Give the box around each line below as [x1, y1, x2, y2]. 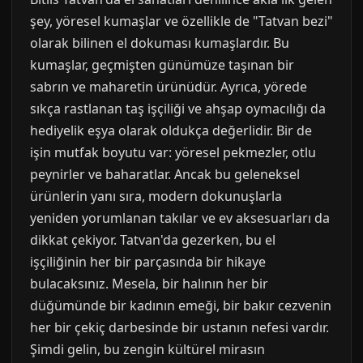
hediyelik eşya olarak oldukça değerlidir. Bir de [30, 122, 312, 139]
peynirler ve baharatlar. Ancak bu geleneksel [30, 165, 300, 183]
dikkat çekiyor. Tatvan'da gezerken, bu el [30, 231, 275, 249]
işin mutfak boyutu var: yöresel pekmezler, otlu [30, 143, 316, 161]
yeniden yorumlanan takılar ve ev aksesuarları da [30, 209, 330, 227]
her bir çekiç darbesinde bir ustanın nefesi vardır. [30, 318, 329, 336]
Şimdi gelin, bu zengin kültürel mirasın [30, 340, 265, 358]
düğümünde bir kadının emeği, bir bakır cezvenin [30, 297, 331, 314]
